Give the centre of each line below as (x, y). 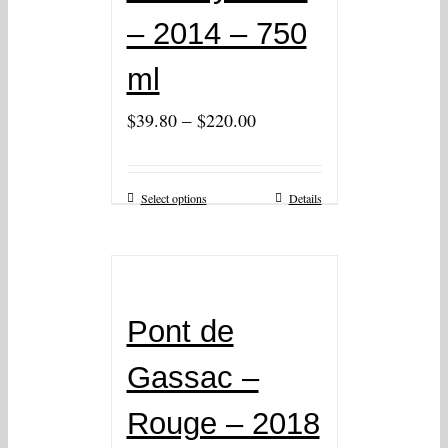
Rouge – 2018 (223, 424)
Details (305, 198)
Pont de (180, 332)
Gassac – (192, 378)
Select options (173, 198)
